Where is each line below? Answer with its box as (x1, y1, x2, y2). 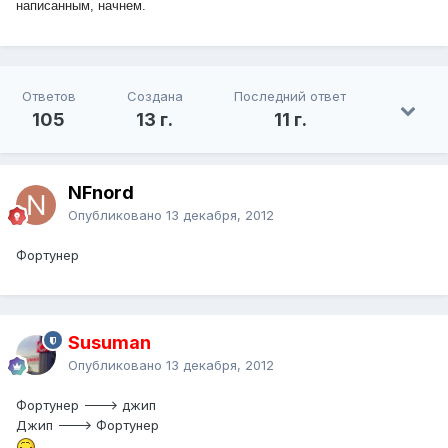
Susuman (68, 332, 151, 354)
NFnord (68, 182, 134, 204)
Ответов (21, 88, 76, 105)
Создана (126, 88, 183, 105)
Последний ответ (234, 88, 347, 105)
